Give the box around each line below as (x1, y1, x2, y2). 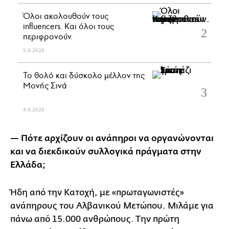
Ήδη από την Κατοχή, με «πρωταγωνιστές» (10, 187, 184, 197)
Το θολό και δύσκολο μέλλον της (23, 70, 145, 81)
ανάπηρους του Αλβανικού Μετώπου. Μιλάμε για (10, 200, 214, 211)
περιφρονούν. (23, 31, 73, 42)
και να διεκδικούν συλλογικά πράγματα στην (10, 146, 201, 157)
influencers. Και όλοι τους (23, 20, 114, 32)
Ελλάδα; (10, 159, 45, 170)
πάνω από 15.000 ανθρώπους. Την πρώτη (10, 214, 179, 224)
